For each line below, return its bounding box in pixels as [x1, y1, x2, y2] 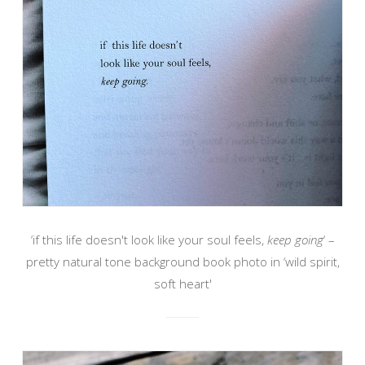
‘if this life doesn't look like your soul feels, [30, 231, 267, 248]
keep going [266, 231, 323, 248]
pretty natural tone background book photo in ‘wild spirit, [25, 253, 340, 270]
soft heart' [153, 275, 212, 292]
